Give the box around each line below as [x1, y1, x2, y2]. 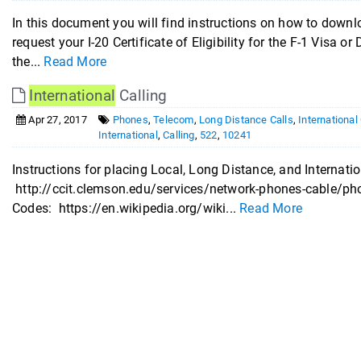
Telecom [153, 114, 194, 126]
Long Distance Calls [199, 114, 293, 126]
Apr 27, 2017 [26, 114, 87, 126]
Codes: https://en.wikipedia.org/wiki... [11, 201, 240, 216]
